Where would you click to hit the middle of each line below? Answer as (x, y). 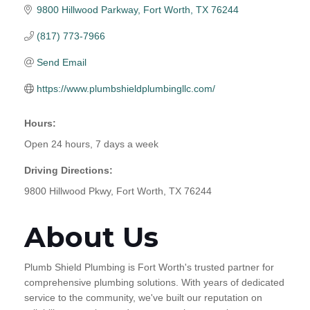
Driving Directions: (69, 170)
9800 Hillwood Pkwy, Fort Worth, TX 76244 (118, 191)
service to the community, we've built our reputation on (143, 297)
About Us (91, 237)
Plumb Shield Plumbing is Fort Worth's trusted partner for (149, 267)
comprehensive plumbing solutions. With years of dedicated (154, 282)
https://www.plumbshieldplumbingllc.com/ (126, 88)
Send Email (61, 62)
